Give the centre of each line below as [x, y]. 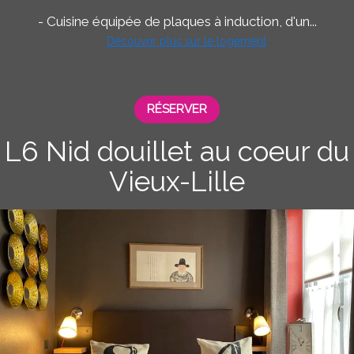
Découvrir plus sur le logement [186, 41]
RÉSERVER [177, 109]
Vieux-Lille [177, 181]
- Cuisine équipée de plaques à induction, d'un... [177, 21]
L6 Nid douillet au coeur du [177, 151]
